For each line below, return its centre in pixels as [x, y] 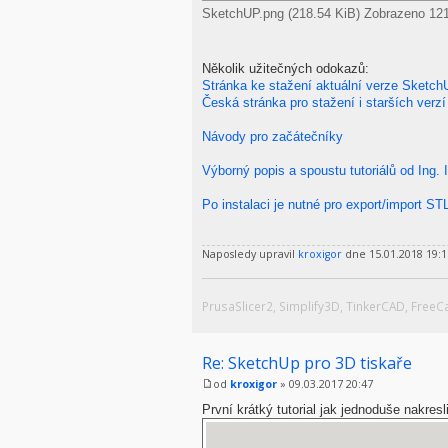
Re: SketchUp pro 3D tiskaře [307, 362]
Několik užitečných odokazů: [285, 68]
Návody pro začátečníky [272, 136]
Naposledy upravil [250, 253]
